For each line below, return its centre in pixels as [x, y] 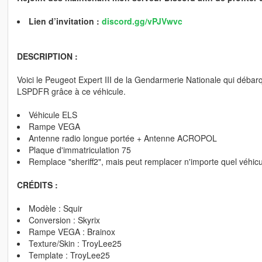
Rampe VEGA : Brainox [72, 232]
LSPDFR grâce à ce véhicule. [71, 92]
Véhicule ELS [53, 115]
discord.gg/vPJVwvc [142, 21]
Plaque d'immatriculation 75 [80, 150]
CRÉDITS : [37, 185]
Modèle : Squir [55, 208]
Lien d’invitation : [65, 21]
